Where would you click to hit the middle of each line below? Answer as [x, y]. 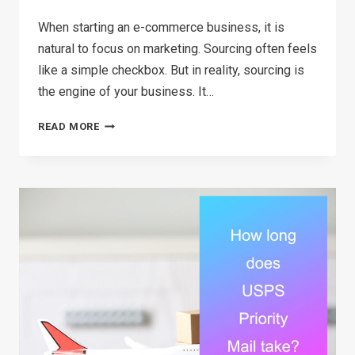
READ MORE [69, 127]
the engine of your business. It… [126, 92]
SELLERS [121, 296]
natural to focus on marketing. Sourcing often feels [177, 49]
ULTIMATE [125, 147]
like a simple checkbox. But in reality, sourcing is [171, 71]
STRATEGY [126, 189]
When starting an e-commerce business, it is [161, 28]
